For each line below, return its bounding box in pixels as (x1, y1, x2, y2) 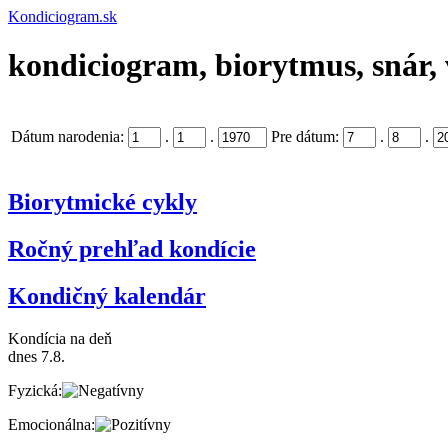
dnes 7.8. (8, 347, 65, 365)
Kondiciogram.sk (8, 8, 117, 25)
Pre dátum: (271, 127, 339, 145)
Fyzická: (8, 381, 62, 399)
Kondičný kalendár (8, 282, 206, 309)
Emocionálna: (8, 415, 95, 433)
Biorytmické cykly (8, 188, 197, 215)
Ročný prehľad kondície (8, 235, 256, 262)
